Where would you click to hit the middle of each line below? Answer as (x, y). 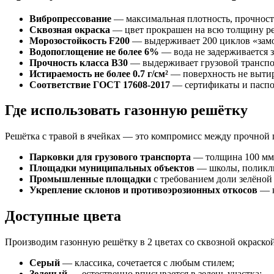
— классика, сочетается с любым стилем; (147, 263)
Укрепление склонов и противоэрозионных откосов (143, 190)
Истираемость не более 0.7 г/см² (99, 73)
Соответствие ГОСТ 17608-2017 (100, 84)
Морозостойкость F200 (80, 40)
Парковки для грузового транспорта (110, 157)
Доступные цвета (63, 216)
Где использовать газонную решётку (126, 110)
